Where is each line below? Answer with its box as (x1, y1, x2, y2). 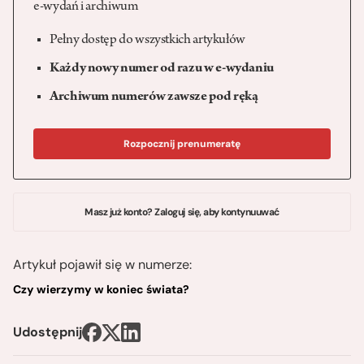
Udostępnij (13, 323, 82, 341)
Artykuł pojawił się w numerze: (13, 256, 192, 274)
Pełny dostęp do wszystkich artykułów (50, 33, 246, 49)
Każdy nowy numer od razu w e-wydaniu (50, 62, 275, 77)
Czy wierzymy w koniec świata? (13, 282, 189, 297)
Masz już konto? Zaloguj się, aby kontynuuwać (84, 206, 279, 219)
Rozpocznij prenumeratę (123, 137, 240, 151)
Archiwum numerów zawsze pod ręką (50, 90, 258, 106)
